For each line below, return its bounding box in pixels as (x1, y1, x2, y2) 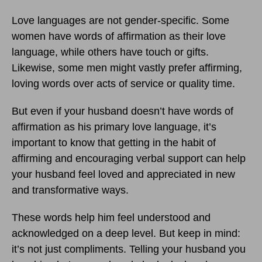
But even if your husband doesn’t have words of (12, 105, 233, 118)
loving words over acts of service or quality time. (12, 78, 235, 90)
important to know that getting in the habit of (12, 137, 216, 149)
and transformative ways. (12, 184, 129, 196)
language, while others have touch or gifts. (12, 46, 209, 58)
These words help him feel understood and (12, 212, 211, 224)
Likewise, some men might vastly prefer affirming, (12, 62, 242, 74)
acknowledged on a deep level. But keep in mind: (12, 227, 240, 240)
